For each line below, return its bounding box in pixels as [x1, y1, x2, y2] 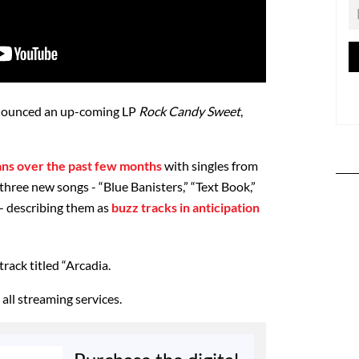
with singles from [162, 157, 258, 173]
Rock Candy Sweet [139, 103, 240, 119]
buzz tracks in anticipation [111, 199, 260, 215]
